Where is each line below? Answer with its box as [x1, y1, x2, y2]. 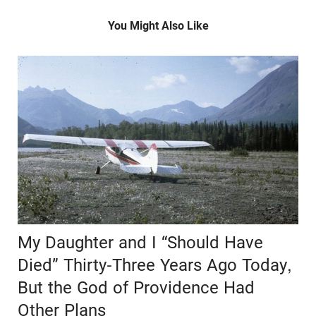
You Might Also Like [107, 19, 209, 33]
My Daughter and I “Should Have [18, 233, 263, 253]
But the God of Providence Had [18, 278, 255, 298]
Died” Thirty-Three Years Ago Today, [18, 255, 292, 276]
